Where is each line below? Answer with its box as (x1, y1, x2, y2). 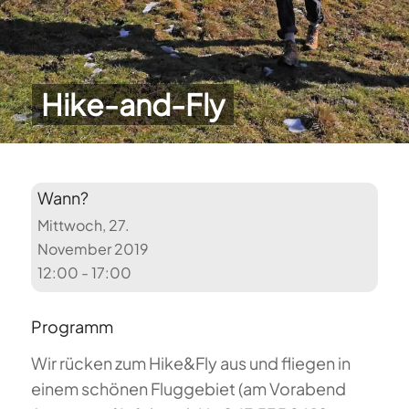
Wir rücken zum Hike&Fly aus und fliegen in (30, 352, 351, 374)
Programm (30, 316, 113, 338)
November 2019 (37, 239, 150, 259)
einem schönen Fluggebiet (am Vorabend (30, 378, 346, 400)
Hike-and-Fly (41, 86, 225, 122)
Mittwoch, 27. (37, 215, 131, 236)
